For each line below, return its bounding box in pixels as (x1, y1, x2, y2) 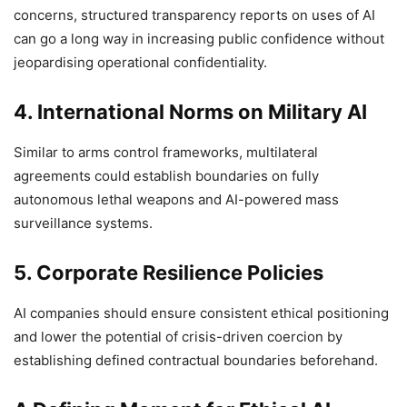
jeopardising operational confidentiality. (14, 54, 267, 72)
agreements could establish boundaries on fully (14, 167, 319, 185)
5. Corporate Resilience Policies (14, 261, 323, 285)
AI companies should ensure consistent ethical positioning (14, 304, 389, 323)
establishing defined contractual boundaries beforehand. (14, 352, 378, 370)
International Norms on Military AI (37, 100, 367, 124)
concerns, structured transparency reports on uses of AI (14, 6, 375, 25)
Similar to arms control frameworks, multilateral (14, 144, 318, 162)
